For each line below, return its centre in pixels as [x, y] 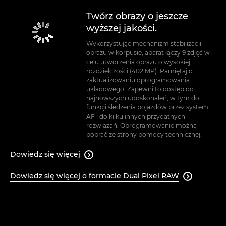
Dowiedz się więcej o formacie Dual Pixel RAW [95, 176]
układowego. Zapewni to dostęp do [140, 89]
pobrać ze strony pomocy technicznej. [144, 135]
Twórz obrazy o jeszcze [137, 16]
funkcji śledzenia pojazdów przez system [147, 107]
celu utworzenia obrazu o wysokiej [138, 62]
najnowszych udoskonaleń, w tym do [143, 98]
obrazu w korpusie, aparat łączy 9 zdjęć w [148, 53]
